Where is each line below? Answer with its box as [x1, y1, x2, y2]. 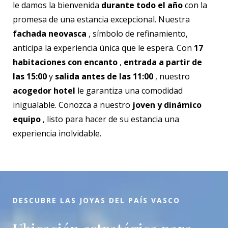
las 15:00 [13, 71, 47, 82]
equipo [13, 113, 41, 125]
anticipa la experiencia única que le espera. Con [13, 42, 194, 53]
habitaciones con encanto [13, 56, 118, 68]
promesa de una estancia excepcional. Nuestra [13, 14, 190, 25]
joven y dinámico [132, 99, 202, 110]
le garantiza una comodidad [75, 85, 183, 96]
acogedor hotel [13, 85, 75, 96]
